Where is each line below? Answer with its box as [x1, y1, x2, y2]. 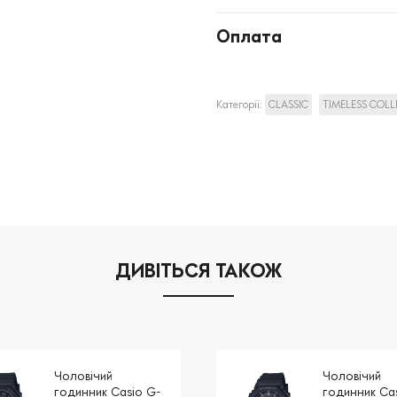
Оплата [216, 25, 282, 46]
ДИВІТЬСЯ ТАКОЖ [115, 258, 282, 282]
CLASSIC [269, 97, 308, 111]
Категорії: [216, 97, 265, 111]
